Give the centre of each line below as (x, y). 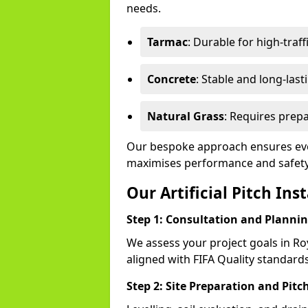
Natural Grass (186, 116)
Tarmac (167, 42)
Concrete (172, 79)
